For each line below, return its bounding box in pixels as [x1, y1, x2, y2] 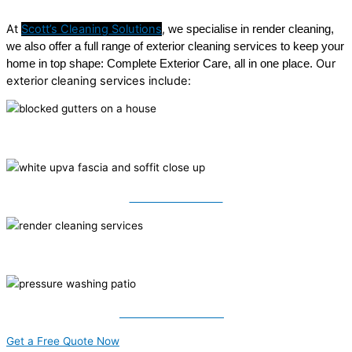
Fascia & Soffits [129, 189, 223, 205]
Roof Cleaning [133, 130, 219, 146]
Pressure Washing [119, 303, 233, 320]
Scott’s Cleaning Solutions [21, 21, 162, 36]
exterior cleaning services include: [6, 73, 191, 88]
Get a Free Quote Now [6, 334, 119, 347]
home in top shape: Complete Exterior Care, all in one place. [6, 57, 316, 70]
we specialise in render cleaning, [168, 22, 334, 35]
